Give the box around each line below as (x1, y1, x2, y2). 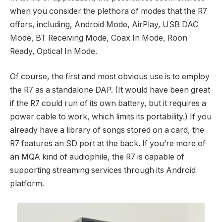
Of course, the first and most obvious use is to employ (10, 72, 210, 82)
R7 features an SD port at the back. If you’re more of (10, 139, 206, 149)
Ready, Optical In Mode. (10, 46, 97, 56)
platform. (10, 179, 44, 189)
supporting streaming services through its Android (10, 166, 196, 175)
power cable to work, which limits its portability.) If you (10, 112, 212, 122)
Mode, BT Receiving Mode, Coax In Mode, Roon (10, 33, 187, 43)
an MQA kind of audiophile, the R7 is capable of (10, 152, 184, 162)
